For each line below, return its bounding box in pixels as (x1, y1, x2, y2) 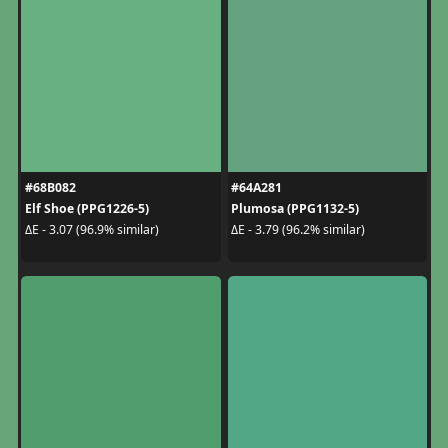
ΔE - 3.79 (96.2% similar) (231, 221, 365, 239)
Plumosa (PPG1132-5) (231, 199, 359, 217)
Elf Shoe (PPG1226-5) (24, 199, 149, 217)
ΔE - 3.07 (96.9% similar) (24, 221, 159, 239)
